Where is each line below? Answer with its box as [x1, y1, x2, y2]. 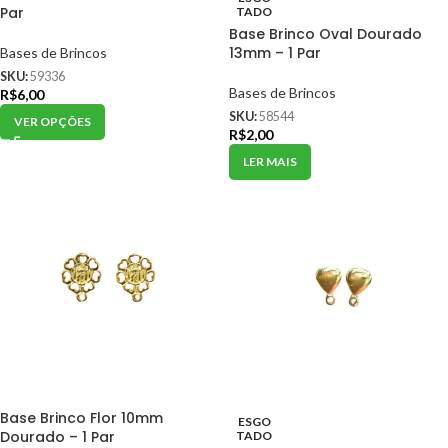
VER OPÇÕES [14, 113, 91, 129]
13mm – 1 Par [229, 42, 321, 63]
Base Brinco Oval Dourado [229, 23, 422, 44]
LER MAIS [243, 153, 297, 169]
